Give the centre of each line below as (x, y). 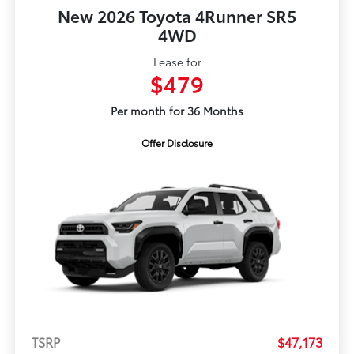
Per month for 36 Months (177, 110)
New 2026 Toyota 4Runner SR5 (177, 15)
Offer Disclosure (177, 142)
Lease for (177, 61)
